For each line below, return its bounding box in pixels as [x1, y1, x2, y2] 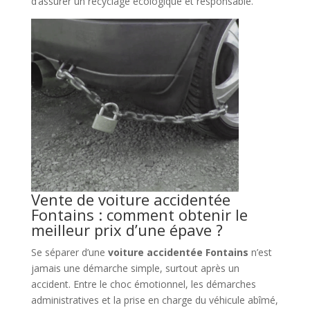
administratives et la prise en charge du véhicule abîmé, [30, 293, 278, 307]
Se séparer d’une [30, 245, 108, 259]
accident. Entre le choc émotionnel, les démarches [30, 277, 256, 291]
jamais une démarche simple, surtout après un [30, 261, 239, 275]
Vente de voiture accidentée [30, 188, 230, 210]
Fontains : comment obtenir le [30, 203, 248, 225]
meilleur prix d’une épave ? [30, 219, 223, 240]
